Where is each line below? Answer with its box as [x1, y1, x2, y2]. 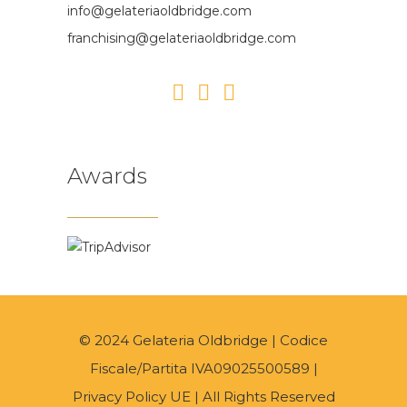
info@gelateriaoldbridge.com [67, 3, 252, 19]
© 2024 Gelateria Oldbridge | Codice [79, 332, 328, 350]
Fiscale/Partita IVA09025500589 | [89, 360, 318, 378]
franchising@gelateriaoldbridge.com [67, 30, 296, 46]
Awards [67, 163, 147, 190]
